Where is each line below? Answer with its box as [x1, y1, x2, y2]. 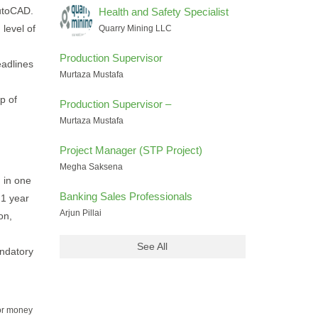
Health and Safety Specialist [98, 6, 229, 18]
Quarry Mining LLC [98, 23, 172, 33]
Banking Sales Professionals [59, 190, 192, 202]
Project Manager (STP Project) [59, 144, 202, 156]
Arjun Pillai [59, 208, 102, 218]
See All [137, 241, 168, 252]
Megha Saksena [59, 162, 123, 172]
